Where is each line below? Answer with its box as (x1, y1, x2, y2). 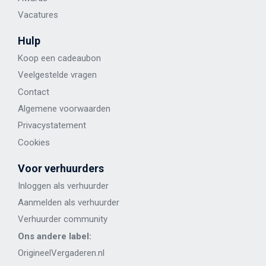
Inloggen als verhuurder (18, 180, 109, 191)
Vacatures (18, 9, 58, 20)
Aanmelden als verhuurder (18, 197, 119, 208)
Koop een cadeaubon (18, 52, 101, 64)
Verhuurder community (18, 214, 107, 225)
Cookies (18, 137, 50, 148)
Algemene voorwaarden (18, 103, 110, 114)
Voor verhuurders (18, 161, 104, 175)
